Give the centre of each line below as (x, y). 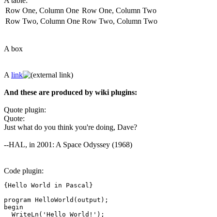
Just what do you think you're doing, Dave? (70, 127)
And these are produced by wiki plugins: (70, 93)
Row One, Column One (42, 11)
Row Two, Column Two (120, 21)
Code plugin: (24, 171)
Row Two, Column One (43, 21)
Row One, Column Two (119, 11)
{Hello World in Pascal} (48, 186)
